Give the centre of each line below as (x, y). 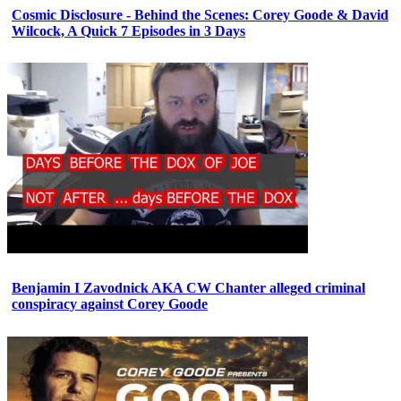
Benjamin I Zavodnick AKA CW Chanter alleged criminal (188, 288)
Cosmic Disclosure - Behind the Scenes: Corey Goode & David (200, 14)
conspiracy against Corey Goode (110, 304)
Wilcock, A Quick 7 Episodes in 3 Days (128, 30)
